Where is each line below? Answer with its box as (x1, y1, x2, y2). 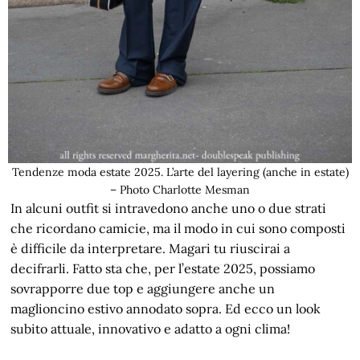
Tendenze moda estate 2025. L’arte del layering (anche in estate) (11, 164, 349, 179)
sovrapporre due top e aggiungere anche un (10, 280, 276, 297)
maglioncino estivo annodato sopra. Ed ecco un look (10, 300, 321, 317)
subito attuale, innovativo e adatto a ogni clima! (10, 320, 291, 337)
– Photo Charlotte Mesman (110, 182, 250, 197)
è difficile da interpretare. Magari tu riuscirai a (10, 239, 291, 256)
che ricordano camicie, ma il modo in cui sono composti (10, 219, 346, 236)
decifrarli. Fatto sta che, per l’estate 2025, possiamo (10, 260, 316, 276)
